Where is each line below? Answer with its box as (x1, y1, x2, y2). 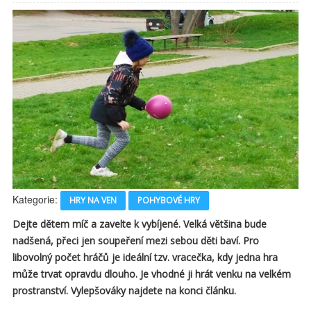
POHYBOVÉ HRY (137, 194, 200, 207)
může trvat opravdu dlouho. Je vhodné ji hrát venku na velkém (12, 267, 291, 281)
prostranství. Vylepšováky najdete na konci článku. (12, 284, 236, 298)
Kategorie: (12, 192, 60, 207)
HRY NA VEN (69, 194, 117, 207)
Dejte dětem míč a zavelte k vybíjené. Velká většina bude (12, 217, 267, 231)
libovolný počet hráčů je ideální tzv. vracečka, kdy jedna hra (12, 251, 278, 264)
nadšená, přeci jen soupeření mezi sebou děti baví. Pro (12, 234, 259, 248)
